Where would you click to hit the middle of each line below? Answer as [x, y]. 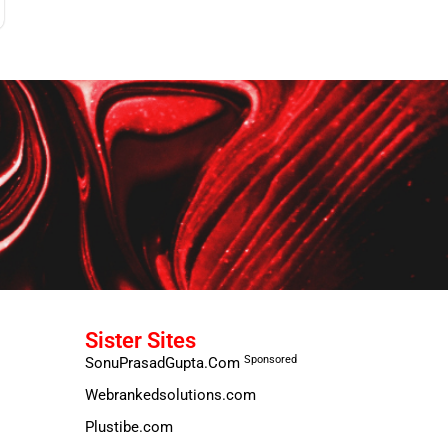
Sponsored [270, 359]
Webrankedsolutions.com [170, 395]
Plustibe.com [128, 427]
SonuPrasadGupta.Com [164, 363]
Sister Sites [140, 341]
